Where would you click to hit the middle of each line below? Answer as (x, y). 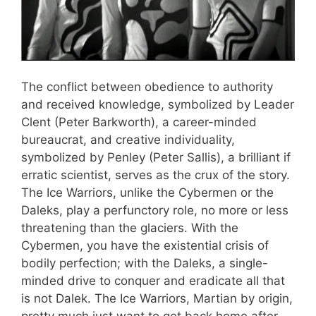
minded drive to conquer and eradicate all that (153, 281)
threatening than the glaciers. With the (130, 228)
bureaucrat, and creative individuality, (128, 140)
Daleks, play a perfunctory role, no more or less (155, 211)
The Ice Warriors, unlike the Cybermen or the (147, 193)
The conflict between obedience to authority (147, 87)
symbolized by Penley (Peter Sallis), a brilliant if (156, 158)
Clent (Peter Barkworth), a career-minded (139, 122)
